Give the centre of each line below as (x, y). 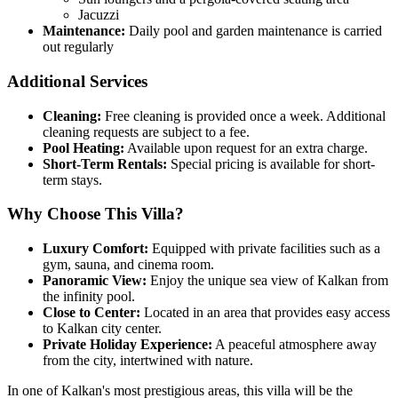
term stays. (72, 179)
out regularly (78, 47)
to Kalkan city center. (102, 329)
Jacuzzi (99, 15)
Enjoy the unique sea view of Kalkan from (267, 281)
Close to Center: (92, 313)
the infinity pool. (89, 297)
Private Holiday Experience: (127, 345)
